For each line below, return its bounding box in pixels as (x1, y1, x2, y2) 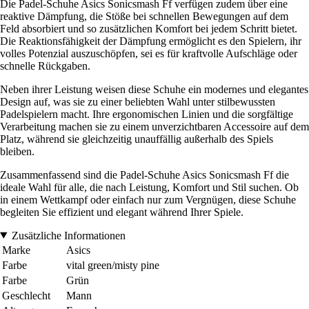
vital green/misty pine (66, 259, 159, 271)
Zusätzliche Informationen (11, 229, 126, 241)
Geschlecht (2, 289, 50, 301)
